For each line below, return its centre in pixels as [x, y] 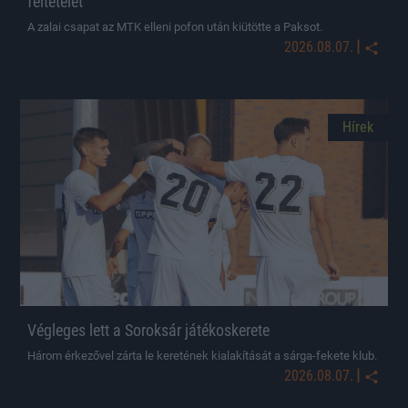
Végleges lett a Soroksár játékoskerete [148, 331]
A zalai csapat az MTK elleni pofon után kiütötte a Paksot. [175, 27]
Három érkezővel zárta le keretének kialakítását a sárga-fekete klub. [202, 356]
